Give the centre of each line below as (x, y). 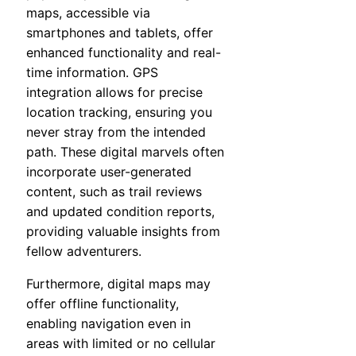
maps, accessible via (88, 13)
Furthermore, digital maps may (118, 284)
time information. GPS (92, 73)
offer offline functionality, (103, 304)
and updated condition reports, (120, 212)
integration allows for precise (114, 93)
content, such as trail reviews (114, 192)
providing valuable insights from (123, 232)
